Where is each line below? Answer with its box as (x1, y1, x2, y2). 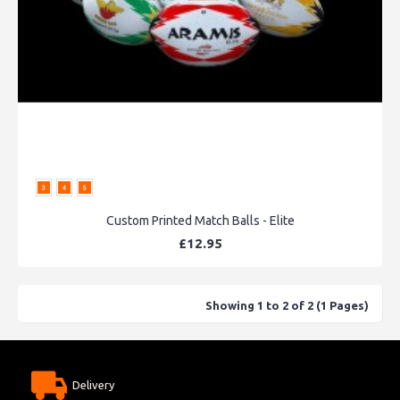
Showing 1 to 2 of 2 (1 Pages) (205, 298, 369, 312)
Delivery (72, 378, 114, 391)
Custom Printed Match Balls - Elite (105, 212, 295, 228)
